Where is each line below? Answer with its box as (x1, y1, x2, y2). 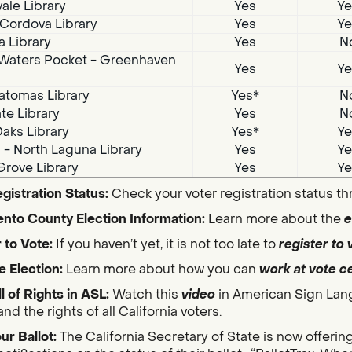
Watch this (112, 286, 181, 303)
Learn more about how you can (65, 261, 259, 278)
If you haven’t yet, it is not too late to (55, 236, 279, 253)
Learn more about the (204, 211, 344, 228)
